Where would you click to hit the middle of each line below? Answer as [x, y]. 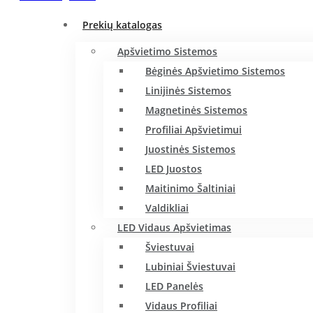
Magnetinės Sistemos [196, 110]
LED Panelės [174, 286]
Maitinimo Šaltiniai [190, 188]
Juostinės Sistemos [190, 149]
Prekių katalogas [122, 25]
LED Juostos [174, 169]
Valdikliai [167, 208]
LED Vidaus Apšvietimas [174, 227]
